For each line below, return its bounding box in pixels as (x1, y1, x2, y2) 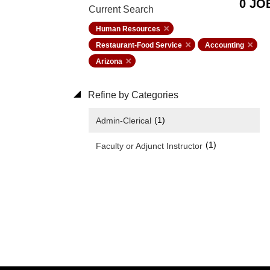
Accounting (205, 41, 244, 49)
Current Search (89, 4, 154, 14)
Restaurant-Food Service (96, 41, 182, 49)
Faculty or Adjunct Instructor (96, 140, 202, 151)
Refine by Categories (86, 90, 178, 100)
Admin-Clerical (96, 116, 151, 126)
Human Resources (96, 25, 160, 33)
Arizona (96, 57, 122, 66)
